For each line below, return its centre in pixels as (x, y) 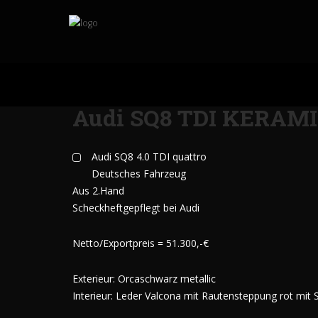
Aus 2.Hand (98, 191)
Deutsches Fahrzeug (139, 174)
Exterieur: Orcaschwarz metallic (144, 279)
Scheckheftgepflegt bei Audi (136, 208)
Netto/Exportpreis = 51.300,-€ (141, 243)
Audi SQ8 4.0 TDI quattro (149, 157)
